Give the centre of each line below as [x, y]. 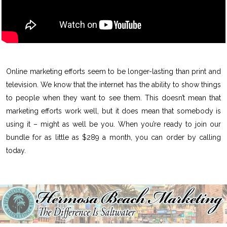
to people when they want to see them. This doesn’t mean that [113, 98]
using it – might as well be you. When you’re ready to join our [113, 124]
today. [16, 151]
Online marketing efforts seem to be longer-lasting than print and [113, 72]
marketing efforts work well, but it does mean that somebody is [113, 111]
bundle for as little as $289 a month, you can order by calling [113, 138]
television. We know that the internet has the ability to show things [113, 85]
